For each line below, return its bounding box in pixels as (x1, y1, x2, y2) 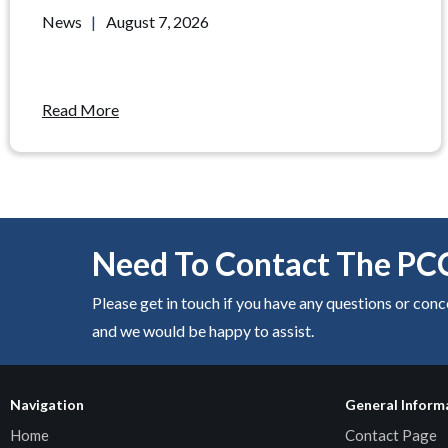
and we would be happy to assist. (92, 321, 314, 340)
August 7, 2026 (106, 12, 209, 31)
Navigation (10, 396, 84, 413)
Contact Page (345, 426, 437, 444)
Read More (42, 100, 119, 119)
